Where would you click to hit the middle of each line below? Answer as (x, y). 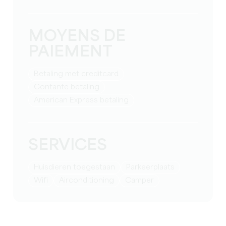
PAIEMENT (71, 52)
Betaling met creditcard (79, 74)
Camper (143, 181)
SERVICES (68, 146)
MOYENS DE (77, 37)
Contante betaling (70, 88)
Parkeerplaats (153, 168)
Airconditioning (89, 181)
